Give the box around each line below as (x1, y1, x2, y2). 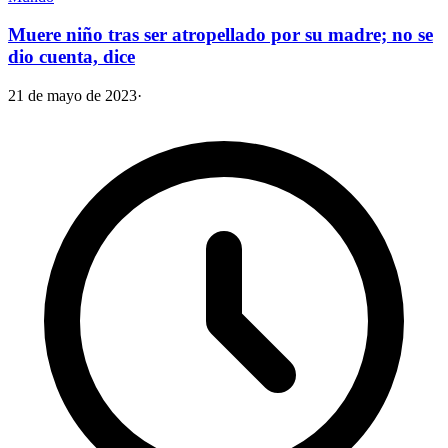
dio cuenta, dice (8, 46, 135, 68)
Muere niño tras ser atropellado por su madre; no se (8, 24, 433, 46)
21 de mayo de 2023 (8, 87, 137, 105)
